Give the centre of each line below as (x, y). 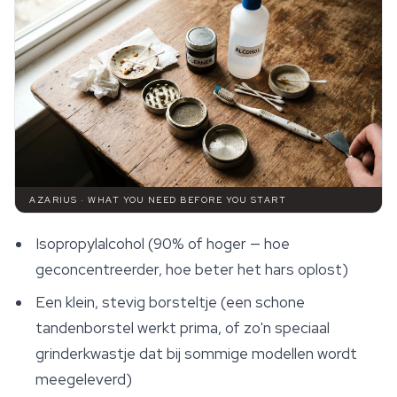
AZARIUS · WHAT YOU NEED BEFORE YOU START (158, 200)
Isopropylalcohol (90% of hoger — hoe (163, 244)
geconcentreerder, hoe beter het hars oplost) (192, 270)
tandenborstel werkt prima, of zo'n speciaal (183, 328)
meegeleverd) (84, 380)
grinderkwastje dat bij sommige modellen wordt (196, 354)
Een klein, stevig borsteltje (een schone (170, 303)
